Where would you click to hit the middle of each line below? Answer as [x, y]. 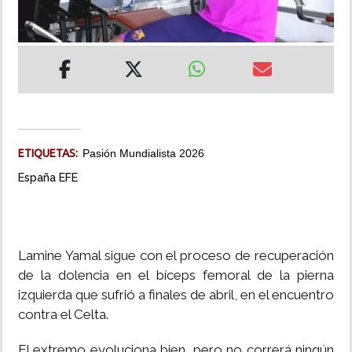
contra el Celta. [63, 315]
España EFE [48, 178]
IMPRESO [37, 119]
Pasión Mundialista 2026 [143, 154]
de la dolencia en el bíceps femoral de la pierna [176, 275]
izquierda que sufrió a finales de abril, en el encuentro [176, 295]
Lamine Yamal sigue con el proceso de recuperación [176, 256]
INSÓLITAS [40, 29]
